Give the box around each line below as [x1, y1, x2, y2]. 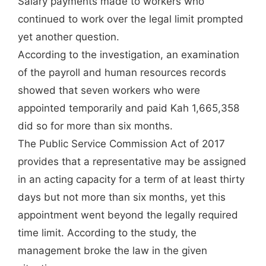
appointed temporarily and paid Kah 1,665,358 [18, 102, 239, 114]
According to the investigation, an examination [18, 49, 239, 61]
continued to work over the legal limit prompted [18, 13, 243, 25]
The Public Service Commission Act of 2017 [18, 138, 225, 150]
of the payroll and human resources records [18, 66, 226, 78]
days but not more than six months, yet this [18, 191, 226, 203]
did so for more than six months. [18, 120, 173, 132]
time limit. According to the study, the [18, 227, 197, 239]
